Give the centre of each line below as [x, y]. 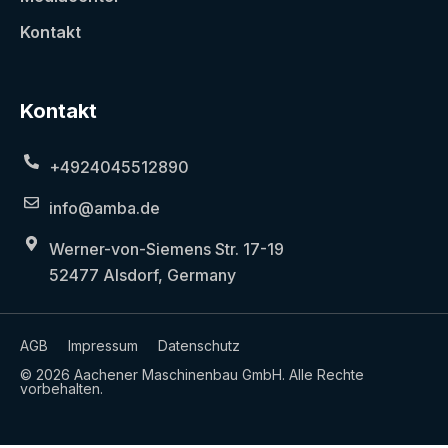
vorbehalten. [61, 388]
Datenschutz [199, 345]
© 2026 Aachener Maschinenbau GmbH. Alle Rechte [192, 374]
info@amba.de [104, 207]
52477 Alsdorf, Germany [142, 274]
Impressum [103, 345]
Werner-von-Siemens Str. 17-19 [166, 248]
